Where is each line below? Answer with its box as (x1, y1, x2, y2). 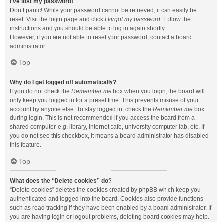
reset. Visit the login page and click (10, 16, 105, 23)
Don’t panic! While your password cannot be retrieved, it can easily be (10, 7, 197, 14)
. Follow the (160, 16, 191, 23)
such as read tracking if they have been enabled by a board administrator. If (10, 204, 211, 211)
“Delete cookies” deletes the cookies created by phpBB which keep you (10, 186, 201, 193)
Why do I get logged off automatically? (10, 79, 116, 86)
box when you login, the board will (111, 88, 205, 95)
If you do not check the (10, 88, 71, 95)
